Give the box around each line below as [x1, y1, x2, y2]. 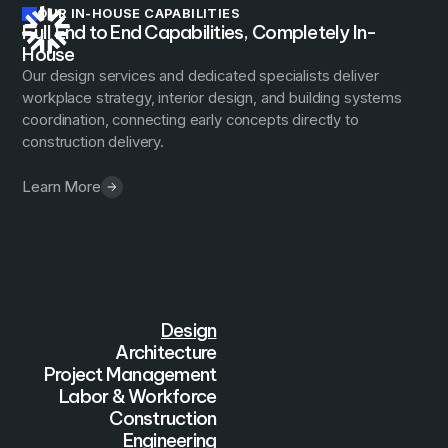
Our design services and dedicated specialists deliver [22, 67, 379, 86]
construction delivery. [22, 133, 165, 152]
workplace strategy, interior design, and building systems [22, 89, 402, 108]
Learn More [22, 177, 101, 196]
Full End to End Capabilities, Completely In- [22, 20, 377, 45]
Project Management [43, 361, 217, 386]
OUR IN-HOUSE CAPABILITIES [37, 5, 240, 22]
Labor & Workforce [59, 383, 217, 408]
